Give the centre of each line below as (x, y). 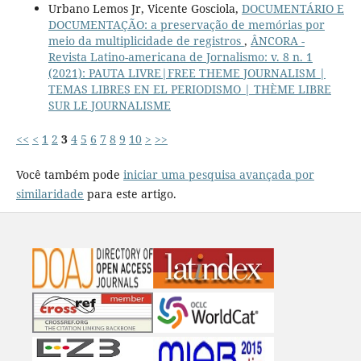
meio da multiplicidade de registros (146, 40)
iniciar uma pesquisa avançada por (218, 174)
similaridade (50, 193)
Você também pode (69, 174)
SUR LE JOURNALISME (109, 105)
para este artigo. (130, 193)
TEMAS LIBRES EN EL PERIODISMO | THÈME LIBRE (189, 89)
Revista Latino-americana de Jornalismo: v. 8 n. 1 (180, 56)
